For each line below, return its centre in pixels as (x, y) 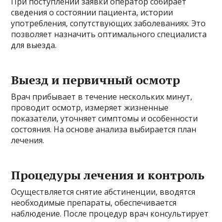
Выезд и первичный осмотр (96, 80)
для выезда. (34, 45)
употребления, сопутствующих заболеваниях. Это (109, 24)
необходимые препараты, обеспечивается (94, 203)
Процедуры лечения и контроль (108, 175)
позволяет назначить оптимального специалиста (109, 34)
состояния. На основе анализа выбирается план (104, 130)
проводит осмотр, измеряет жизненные (90, 108)
